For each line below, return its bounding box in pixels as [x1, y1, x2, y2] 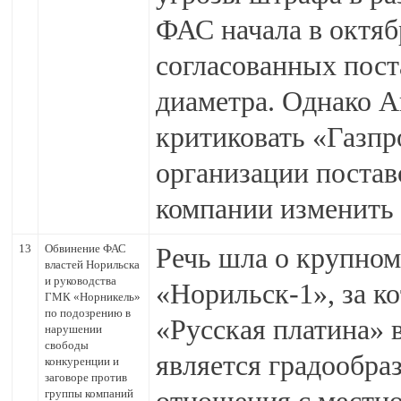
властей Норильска [45, 258, 140, 271]
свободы [45, 338, 89, 352]
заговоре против [45, 371, 127, 384]
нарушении [45, 322, 102, 336]
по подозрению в [45, 306, 131, 320]
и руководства [45, 274, 116, 287]
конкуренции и [45, 354, 119, 368]
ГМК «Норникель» [45, 290, 141, 303]
